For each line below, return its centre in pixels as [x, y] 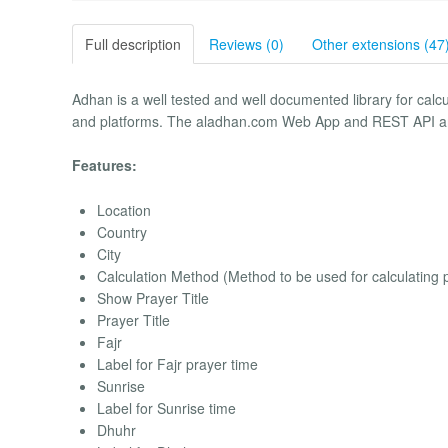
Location [124, 209]
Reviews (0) [246, 43]
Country [122, 231]
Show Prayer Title [153, 297]
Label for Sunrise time [166, 407]
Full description [133, 43]
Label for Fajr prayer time [177, 363]
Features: [104, 165]
